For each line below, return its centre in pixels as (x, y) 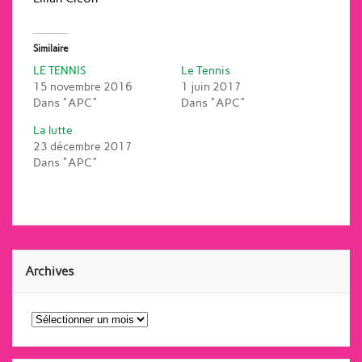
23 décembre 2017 (82, 146)
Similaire (51, 48)
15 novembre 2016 (82, 86)
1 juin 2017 (211, 86)
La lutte (53, 130)
